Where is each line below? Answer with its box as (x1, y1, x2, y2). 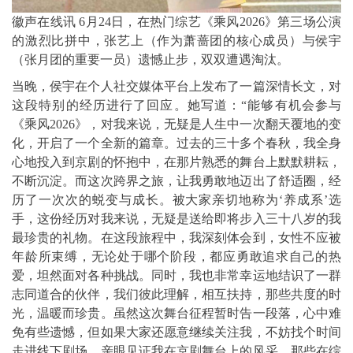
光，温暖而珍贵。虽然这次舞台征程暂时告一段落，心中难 (12, 307, 341, 321)
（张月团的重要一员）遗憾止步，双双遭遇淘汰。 (12, 53, 289, 67)
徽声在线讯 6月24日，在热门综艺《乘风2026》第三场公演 (12, 15, 341, 29)
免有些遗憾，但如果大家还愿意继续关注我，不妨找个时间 (12, 325, 341, 340)
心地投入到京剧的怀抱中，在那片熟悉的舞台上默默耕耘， (12, 155, 341, 169)
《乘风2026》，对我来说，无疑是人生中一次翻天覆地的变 (12, 117, 341, 132)
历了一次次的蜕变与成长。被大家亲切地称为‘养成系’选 (12, 193, 341, 207)
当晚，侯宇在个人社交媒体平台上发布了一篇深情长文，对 (12, 80, 341, 94)
